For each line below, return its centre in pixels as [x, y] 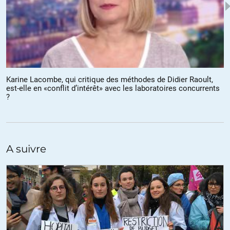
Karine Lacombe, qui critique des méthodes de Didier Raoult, [110, 80]
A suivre [26, 149]
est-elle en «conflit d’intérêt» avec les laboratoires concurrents [113, 89]
